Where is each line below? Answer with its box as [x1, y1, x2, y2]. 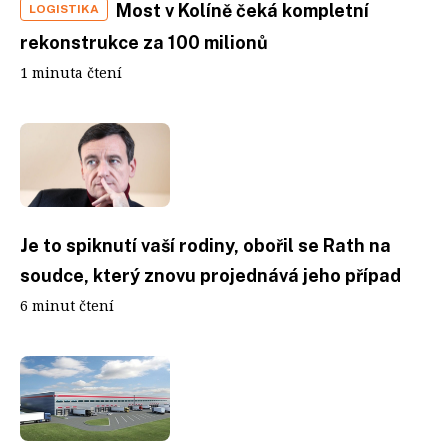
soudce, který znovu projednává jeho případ [20, 265, 401, 286]
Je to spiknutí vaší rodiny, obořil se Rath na [20, 235, 391, 256]
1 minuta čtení [20, 62, 122, 82]
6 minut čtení [20, 296, 114, 315]
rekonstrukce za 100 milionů [20, 31, 268, 53]
